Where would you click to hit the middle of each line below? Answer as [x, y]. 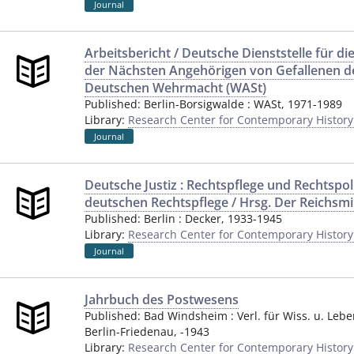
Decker [203, 218]
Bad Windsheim [186, 316]
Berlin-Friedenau [129, 331]
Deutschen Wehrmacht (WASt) [175, 88]
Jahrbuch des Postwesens [162, 299]
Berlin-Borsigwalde [194, 104]
